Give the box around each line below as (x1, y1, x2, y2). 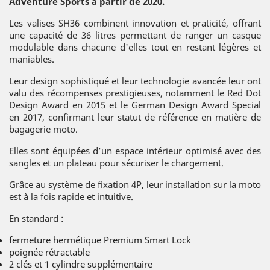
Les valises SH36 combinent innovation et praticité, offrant (9, 16, 261, 29)
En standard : (9, 212, 63, 224)
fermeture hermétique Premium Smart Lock (9, 233, 191, 246)
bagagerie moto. (9, 122, 78, 135)
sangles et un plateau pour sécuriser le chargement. (9, 156, 224, 169)
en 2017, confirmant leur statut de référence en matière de (9, 110, 261, 123)
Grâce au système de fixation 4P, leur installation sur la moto (9, 178, 261, 190)
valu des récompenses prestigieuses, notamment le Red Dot (9, 86, 261, 99)
